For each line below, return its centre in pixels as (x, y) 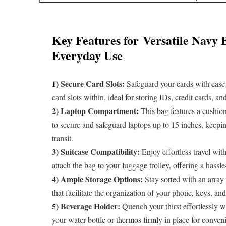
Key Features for (98, 40)
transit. (63, 138)
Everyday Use (88, 55)
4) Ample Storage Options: (98, 179)
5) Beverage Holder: (86, 206)
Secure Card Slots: (94, 84)
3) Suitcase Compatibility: (97, 152)
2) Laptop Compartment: (96, 111)
